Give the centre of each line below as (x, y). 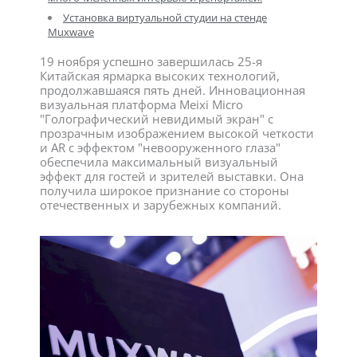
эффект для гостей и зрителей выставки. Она (172, 176)
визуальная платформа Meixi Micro (141, 104)
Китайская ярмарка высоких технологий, (160, 75)
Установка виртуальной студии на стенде (165, 18)
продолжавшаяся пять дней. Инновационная (173, 90)
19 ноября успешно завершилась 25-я (151, 61)
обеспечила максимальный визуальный (159, 161)
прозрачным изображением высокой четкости (177, 133)
